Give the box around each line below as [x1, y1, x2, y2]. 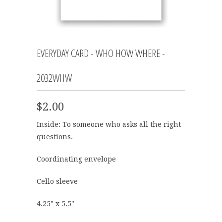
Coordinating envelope [37, 155, 116, 164]
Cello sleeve [37, 177, 78, 186]
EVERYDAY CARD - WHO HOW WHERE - [37, 46, 165, 60]
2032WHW [37, 71, 72, 85]
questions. [37, 133, 73, 141]
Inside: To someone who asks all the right [37, 120, 181, 129]
